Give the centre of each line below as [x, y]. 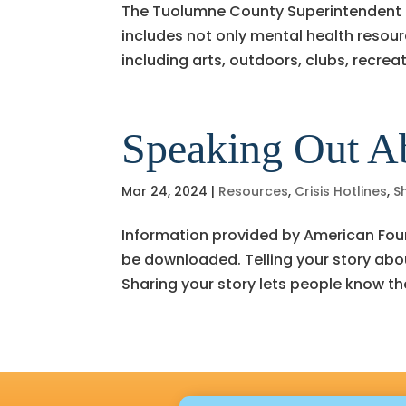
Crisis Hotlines [341, 191]
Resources [254, 191]
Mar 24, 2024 [165, 191]
